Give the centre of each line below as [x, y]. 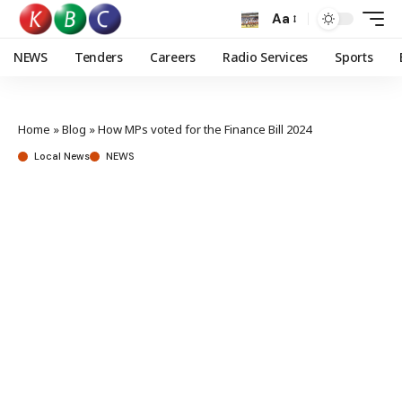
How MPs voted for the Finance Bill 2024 [205, 129]
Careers [172, 57]
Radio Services [265, 57]
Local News [62, 156]
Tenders [98, 57]
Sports [354, 57]
